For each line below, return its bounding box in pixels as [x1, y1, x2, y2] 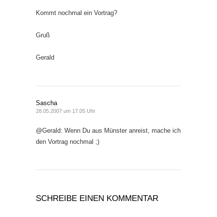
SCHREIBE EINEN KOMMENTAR [36, 194, 158, 203]
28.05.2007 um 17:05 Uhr [36, 108, 95, 114]
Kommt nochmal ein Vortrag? [36, 9, 117, 16]
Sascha [36, 99, 57, 107]
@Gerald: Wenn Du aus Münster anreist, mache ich [36, 127, 181, 134]
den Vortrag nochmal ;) [36, 138, 99, 145]
